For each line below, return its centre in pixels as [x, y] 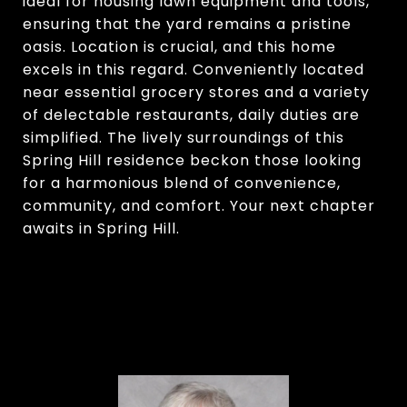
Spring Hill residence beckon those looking [192, 160]
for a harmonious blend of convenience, [182, 183]
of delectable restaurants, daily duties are [191, 115]
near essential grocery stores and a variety [196, 92]
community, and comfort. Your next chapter [199, 206]
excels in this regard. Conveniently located [194, 69]
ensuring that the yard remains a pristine [187, 24]
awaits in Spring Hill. [101, 228]
